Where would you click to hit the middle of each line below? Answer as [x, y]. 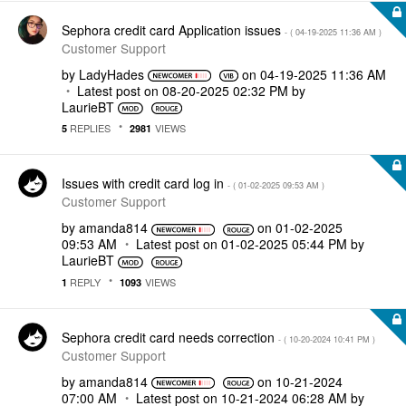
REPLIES [89, 128]
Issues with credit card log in [145, 183]
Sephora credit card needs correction [170, 337]
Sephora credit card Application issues [173, 29]
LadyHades [111, 74]
